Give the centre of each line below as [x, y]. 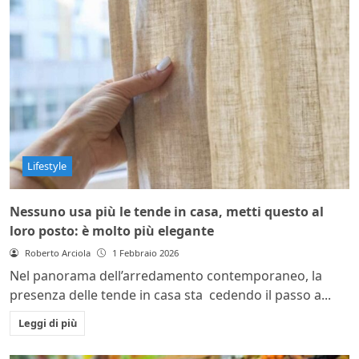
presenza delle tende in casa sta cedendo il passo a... [170, 295]
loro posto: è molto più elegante [112, 231]
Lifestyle [47, 166]
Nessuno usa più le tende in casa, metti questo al [167, 212]
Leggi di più [47, 323]
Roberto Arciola [57, 253]
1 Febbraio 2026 [145, 253]
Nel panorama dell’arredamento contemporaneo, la [166, 276]
